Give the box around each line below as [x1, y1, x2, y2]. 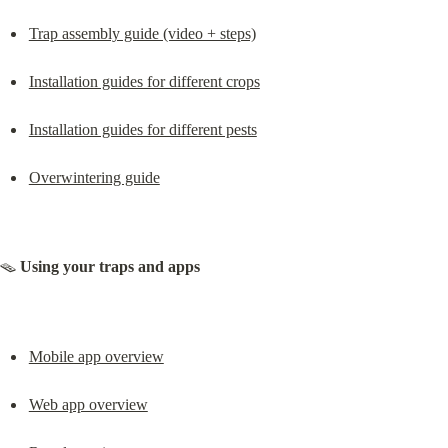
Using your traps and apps [20, 258, 200, 276]
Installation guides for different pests [28, 120, 257, 138]
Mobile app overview [28, 347, 164, 365]
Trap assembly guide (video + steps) [28, 24, 256, 42]
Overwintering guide [28, 168, 160, 186]
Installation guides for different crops [28, 72, 260, 90]
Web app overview [28, 395, 148, 413]
